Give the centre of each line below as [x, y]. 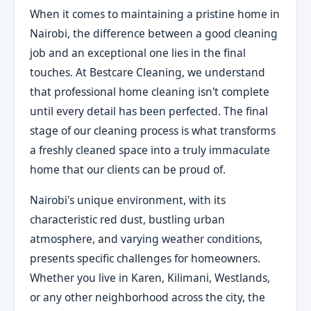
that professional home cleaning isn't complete [150, 92]
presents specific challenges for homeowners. [145, 258]
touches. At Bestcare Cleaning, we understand [148, 73]
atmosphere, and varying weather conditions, [146, 238]
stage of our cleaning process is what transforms [153, 131]
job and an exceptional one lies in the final [138, 53]
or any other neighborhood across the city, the [148, 297]
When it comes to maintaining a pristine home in [155, 14]
